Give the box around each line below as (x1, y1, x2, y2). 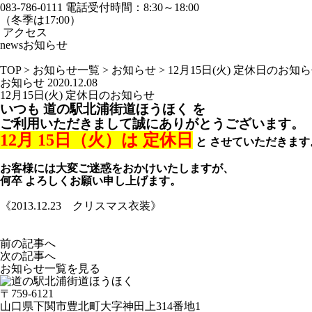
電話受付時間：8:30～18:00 (65, 1, 199, 13)
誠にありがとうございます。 (132, 116, 304, 131)
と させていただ (196, 136, 276, 148)
